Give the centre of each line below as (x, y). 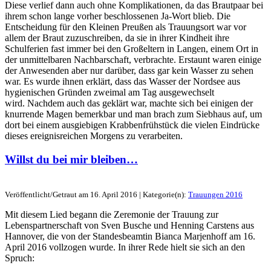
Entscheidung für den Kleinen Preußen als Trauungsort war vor (126, 27)
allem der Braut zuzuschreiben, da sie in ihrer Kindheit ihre (117, 38)
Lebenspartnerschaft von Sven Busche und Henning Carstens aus (129, 225)
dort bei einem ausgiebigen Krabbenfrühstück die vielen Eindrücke (132, 125)
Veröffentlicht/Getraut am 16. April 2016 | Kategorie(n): (96, 194)
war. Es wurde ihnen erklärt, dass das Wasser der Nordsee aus (122, 82)
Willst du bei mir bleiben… (71, 160)
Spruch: (20, 258)
